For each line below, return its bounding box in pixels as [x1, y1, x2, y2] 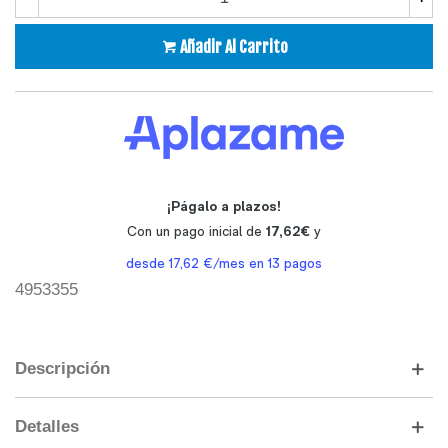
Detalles [15, 417, 79, 437]
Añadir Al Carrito [180, 36, 288, 57]
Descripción [15, 359, 110, 379]
